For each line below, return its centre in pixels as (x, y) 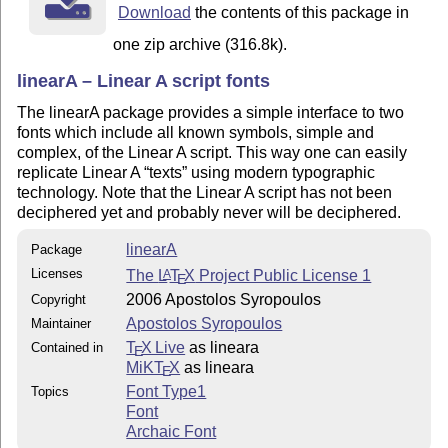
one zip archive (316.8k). (200, 45)
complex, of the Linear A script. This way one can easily (212, 152)
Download (154, 13)
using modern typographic (281, 172)
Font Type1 (166, 392)
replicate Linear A (81, 172)
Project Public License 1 (283, 275)
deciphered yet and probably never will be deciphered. (209, 212)
